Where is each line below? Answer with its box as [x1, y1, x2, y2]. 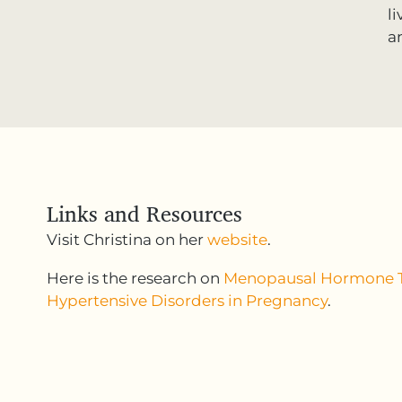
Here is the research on [47, 269, 223, 287]
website [207, 231, 267, 249]
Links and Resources [47, 196, 242, 232]
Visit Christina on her [47, 231, 207, 249]
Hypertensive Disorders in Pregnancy [47, 292, 328, 310]
